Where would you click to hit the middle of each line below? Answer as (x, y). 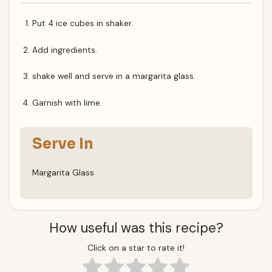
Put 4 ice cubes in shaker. (83, 23)
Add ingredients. (65, 49)
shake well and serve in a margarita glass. (114, 76)
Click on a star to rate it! (136, 247)
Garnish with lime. (67, 103)
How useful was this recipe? (136, 228)
